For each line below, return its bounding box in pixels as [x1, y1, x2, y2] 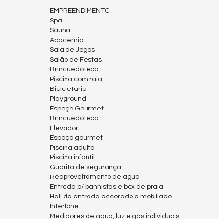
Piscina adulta [50, 144, 95, 152]
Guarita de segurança [50, 164, 121, 171]
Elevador [50, 125, 78, 132]
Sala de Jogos [50, 46, 95, 54]
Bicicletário [50, 86, 86, 93]
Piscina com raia [50, 76, 102, 83]
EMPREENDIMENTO [50, 7, 109, 15]
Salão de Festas [50, 56, 102, 64]
